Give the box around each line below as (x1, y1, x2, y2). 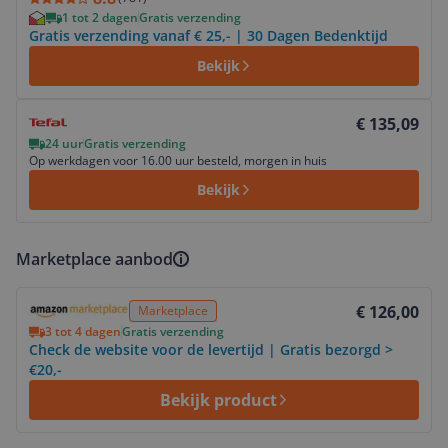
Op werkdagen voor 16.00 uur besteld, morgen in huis (29, 152, 327, 169)
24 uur (45, 135, 83, 152)
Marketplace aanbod (16, 248, 173, 270)
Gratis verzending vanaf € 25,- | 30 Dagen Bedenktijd (29, 26, 388, 45)
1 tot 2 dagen (62, 9, 138, 26)
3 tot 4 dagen (45, 323, 121, 340)
